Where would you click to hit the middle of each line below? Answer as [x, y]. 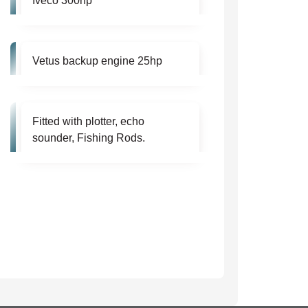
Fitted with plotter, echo [89, 122]
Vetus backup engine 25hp [98, 61]
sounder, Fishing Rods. [89, 138]
